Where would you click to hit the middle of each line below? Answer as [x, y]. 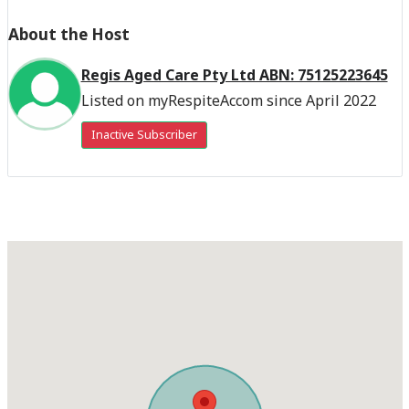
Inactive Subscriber [144, 134]
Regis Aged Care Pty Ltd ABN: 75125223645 [234, 74]
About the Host [68, 34]
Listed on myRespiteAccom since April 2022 [228, 100]
